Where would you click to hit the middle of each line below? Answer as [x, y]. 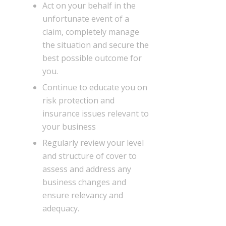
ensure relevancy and [83, 195]
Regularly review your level [93, 143]
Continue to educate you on [95, 87]
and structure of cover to [90, 156]
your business [69, 126]
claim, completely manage [91, 32]
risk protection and [79, 100]
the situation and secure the [96, 45]
